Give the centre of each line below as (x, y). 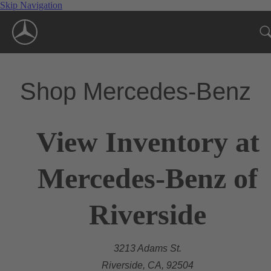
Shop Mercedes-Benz (135, 91)
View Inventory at (148, 142)
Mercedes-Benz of (148, 178)
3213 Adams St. (148, 248)
